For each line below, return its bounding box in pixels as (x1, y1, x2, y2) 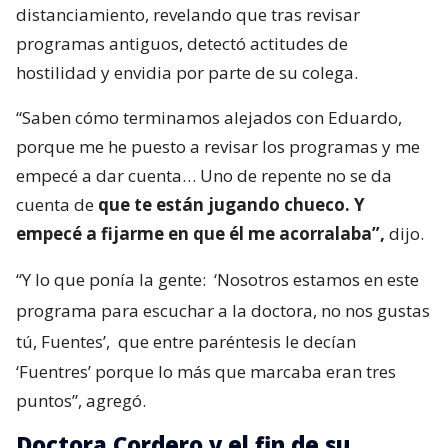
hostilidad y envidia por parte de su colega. (16, 61, 358, 84)
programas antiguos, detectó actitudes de (16, 32, 348, 55)
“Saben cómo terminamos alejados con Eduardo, (16, 106, 402, 129)
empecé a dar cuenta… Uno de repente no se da (16, 164, 392, 187)
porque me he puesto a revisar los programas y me (16, 135, 420, 158)
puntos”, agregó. (16, 389, 146, 412)
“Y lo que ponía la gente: (16, 268, 210, 291)
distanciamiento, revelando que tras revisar (16, 3, 360, 26)
